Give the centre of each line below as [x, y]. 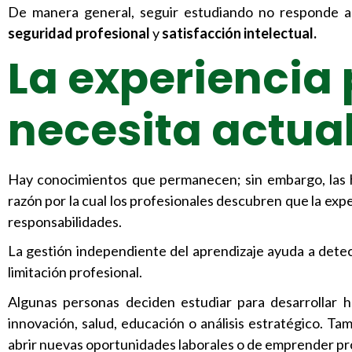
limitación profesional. [75, 272]
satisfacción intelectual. [239, 33]
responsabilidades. [65, 221]
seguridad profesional [79, 33]
